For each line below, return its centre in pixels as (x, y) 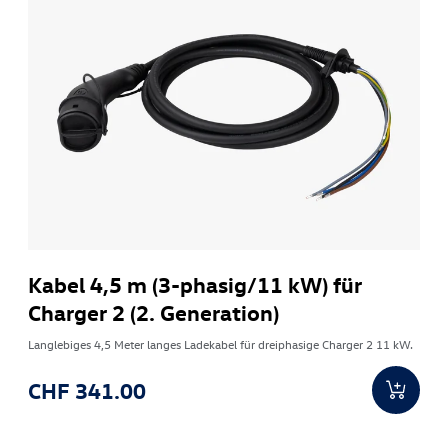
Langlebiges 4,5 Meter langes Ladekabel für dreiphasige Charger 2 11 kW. (221, 344)
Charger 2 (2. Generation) (154, 312)
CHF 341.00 (87, 390)
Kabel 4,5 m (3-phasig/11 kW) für (195, 284)
